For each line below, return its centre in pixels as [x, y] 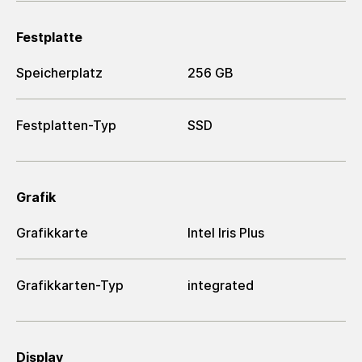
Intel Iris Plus [226, 232]
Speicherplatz [59, 73]
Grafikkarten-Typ [70, 285]
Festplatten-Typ [66, 125]
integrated [221, 285]
